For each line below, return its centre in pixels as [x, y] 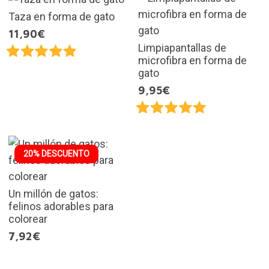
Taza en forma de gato [61, 16]
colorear [28, 219]
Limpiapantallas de [182, 47]
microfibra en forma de [192, 60]
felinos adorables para [61, 207]
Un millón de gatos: [53, 194]
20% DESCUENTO [56, 154]
